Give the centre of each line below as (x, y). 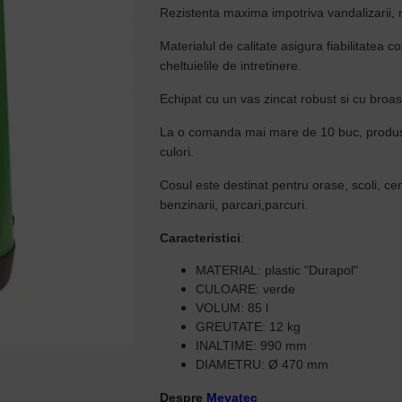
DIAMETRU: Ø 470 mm (262, 364)
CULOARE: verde (246, 289)
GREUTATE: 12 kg (249, 327)
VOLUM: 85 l (232, 308)
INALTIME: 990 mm (252, 345)
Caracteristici (201, 238)
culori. (177, 152)
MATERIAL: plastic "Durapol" (277, 270)
